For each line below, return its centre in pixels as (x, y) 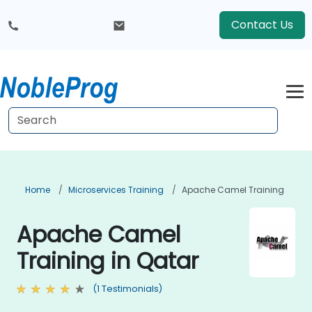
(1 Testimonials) (127, 289)
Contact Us (262, 25)
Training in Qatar (108, 261)
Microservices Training (116, 190)
